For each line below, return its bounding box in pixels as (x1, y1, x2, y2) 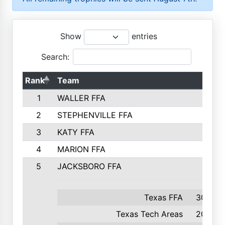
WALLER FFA (57, 93, 105, 103)
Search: (41, 51, 69, 62)
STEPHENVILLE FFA (57, 110, 133, 120)
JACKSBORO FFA (57, 161, 122, 171)
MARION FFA (57, 144, 105, 154)
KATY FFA (57, 127, 94, 137)
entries (129, 31, 157, 41)
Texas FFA (144, 192, 183, 202)
